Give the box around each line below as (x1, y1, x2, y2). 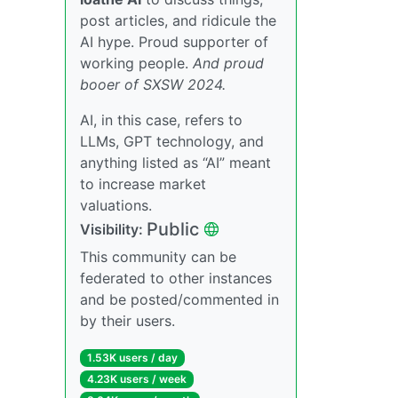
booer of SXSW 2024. (80, 75, 226, 93)
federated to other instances (80, 268, 272, 287)
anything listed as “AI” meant (80, 153, 271, 171)
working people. (80, 53, 193, 72)
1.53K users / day (86, 350, 178, 364)
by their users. (80, 311, 175, 330)
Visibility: (80, 219, 147, 238)
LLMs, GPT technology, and (80, 131, 264, 150)
